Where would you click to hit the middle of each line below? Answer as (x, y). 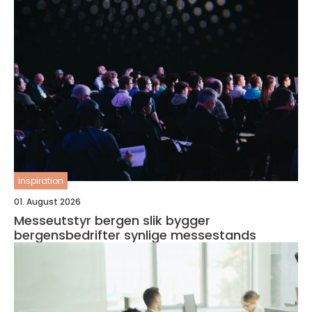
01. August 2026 (47, 202)
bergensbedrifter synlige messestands (135, 235)
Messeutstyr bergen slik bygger (78, 220)
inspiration (41, 181)
